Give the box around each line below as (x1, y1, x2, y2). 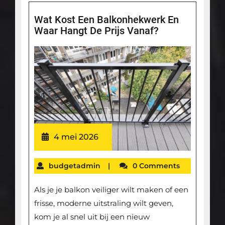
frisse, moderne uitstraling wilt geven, (34, 198, 173, 208)
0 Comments (132, 161, 180, 171)
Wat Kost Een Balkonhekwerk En (34, 13, 179, 26)
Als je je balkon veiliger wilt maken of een (34, 185, 188, 195)
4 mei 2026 (53, 132, 98, 142)
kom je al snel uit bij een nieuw (34, 212, 150, 222)
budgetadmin (48, 161, 100, 171)
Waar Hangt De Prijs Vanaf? (34, 24, 159, 37)
